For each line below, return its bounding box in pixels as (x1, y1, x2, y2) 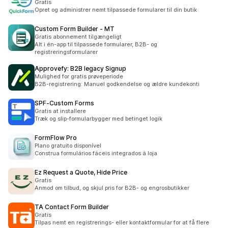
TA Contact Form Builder (35, 203, 109, 211)
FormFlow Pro (35, 134, 77, 141)
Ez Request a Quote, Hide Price (35, 168, 127, 176)
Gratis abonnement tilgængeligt (35, 33, 122, 40)
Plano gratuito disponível (35, 142, 101, 149)
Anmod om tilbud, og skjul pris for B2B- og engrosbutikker (35, 184, 189, 191)
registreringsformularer (35, 48, 98, 55)
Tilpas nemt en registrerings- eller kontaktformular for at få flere (35, 219, 209, 226)
